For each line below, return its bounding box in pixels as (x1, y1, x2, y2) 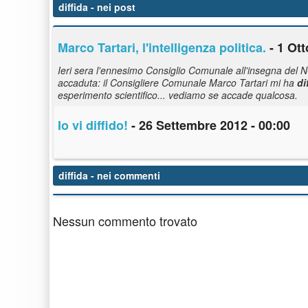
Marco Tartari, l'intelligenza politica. (58, 38, 266, 57)
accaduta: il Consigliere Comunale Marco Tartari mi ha (58, 76, 297, 90)
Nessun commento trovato (53, 212, 197, 230)
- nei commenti (88, 168, 160, 183)
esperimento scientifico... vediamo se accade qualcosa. (58, 88, 298, 102)
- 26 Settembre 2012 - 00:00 (128, 116, 290, 135)
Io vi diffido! (58, 116, 128, 135)
